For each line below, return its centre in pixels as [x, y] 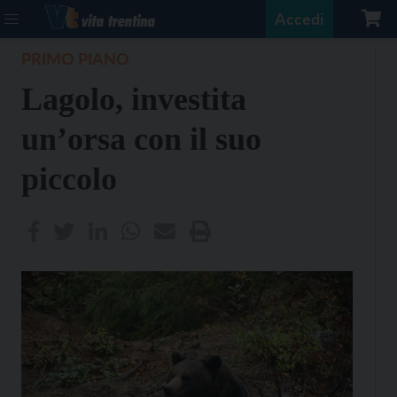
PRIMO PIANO [75, 58]
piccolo [69, 179]
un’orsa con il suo [141, 139]
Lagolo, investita [134, 99]
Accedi [300, 19]
